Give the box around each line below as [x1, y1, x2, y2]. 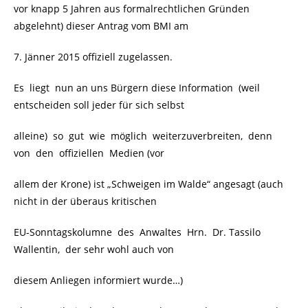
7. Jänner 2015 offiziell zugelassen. [14, 50, 173, 64]
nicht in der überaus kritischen [14, 195, 157, 208]
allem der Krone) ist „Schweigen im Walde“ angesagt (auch [14, 177, 283, 191]
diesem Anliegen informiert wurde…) [14, 274, 183, 287]
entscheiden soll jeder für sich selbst [14, 98, 184, 112]
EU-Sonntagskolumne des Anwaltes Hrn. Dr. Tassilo [14, 225, 263, 239]
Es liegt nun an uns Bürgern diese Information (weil [14, 81, 260, 95]
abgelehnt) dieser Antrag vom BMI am [14, 19, 188, 33]
